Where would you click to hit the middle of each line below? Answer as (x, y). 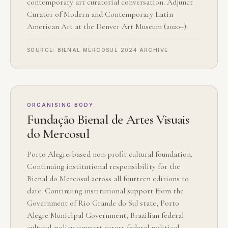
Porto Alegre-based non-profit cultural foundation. (110, 154)
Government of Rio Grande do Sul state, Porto (103, 203)
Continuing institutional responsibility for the (104, 167)
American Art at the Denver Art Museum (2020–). (107, 27)
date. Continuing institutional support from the (105, 191)
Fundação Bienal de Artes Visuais (108, 120)
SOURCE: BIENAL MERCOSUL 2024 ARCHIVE (98, 50)
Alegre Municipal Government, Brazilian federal (105, 216)
